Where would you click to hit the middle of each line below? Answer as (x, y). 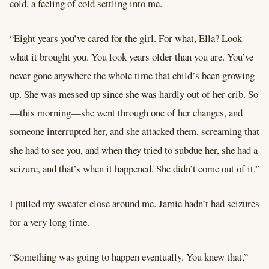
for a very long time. (50, 222)
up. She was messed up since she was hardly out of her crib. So (134, 94)
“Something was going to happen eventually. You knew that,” (129, 256)
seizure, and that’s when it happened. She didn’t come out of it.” (134, 169)
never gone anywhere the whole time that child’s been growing (132, 76)
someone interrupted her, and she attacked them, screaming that (134, 131)
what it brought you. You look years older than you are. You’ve (131, 57)
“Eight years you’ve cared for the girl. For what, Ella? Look (126, 38)
